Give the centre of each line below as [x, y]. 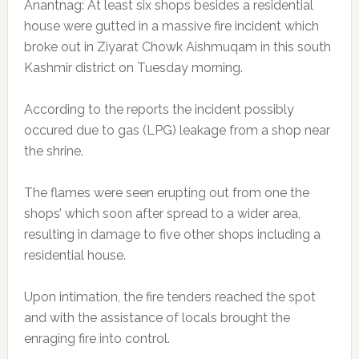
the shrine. [53, 151]
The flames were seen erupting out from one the [166, 193]
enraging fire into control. [97, 339]
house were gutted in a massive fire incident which [171, 26]
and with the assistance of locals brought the [157, 318]
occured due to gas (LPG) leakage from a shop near [177, 130]
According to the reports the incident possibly [159, 109]
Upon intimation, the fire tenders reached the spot [169, 297]
